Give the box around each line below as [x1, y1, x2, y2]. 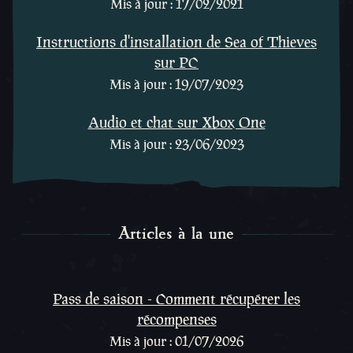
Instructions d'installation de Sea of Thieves [36, 32, 317, 52]
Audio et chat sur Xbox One [87, 112, 266, 132]
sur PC [154, 52, 199, 72]
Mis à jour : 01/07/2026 [110, 333, 243, 350]
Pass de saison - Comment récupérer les [53, 288, 300, 309]
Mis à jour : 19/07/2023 [110, 76, 243, 93]
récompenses [136, 309, 217, 329]
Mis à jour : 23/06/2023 [109, 136, 244, 153]
